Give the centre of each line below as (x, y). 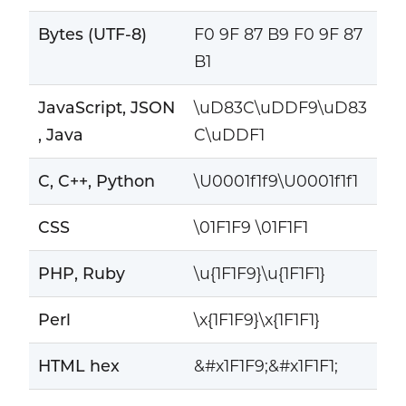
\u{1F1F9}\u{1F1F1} (259, 273)
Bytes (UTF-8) (92, 34)
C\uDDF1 (229, 134)
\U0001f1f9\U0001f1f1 (275, 180)
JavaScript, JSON (106, 107)
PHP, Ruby (81, 273)
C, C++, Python (96, 180)
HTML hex (78, 365)
